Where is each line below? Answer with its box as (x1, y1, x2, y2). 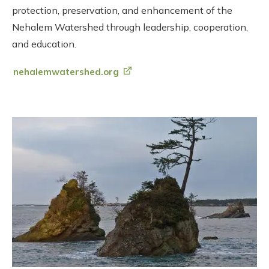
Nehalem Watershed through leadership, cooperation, (12, 21, 248, 33)
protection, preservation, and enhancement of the (12, 4, 232, 16)
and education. (12, 38, 76, 50)
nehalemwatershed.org (13, 65, 119, 77)
